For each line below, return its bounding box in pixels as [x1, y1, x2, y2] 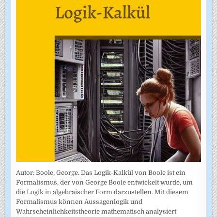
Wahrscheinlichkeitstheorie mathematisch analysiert [16, 207, 177, 215]
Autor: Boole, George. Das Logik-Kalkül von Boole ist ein [16, 169, 186, 176]
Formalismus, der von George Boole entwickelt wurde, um [16, 178, 193, 186]
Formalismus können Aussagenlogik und [16, 198, 143, 205]
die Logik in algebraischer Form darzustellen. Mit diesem [16, 188, 189, 196]
